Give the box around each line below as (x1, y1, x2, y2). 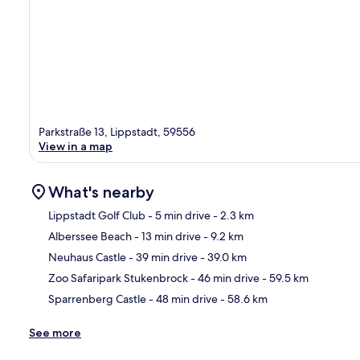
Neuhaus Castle (48, 249, 126, 264)
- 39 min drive (126, 249, 198, 264)
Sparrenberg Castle (48, 291, 146, 306)
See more (29, 325, 81, 340)
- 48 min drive (146, 291, 218, 306)
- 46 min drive (188, 270, 260, 285)
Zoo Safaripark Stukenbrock (48, 270, 188, 285)
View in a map (39, 138, 112, 153)
